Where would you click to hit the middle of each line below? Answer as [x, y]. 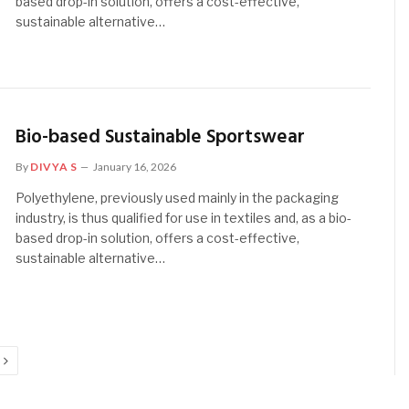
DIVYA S [54, 166]
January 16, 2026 [135, 166]
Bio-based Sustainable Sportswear [161, 137]
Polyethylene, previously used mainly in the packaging [178, 197]
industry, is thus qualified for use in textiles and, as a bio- [184, 217]
